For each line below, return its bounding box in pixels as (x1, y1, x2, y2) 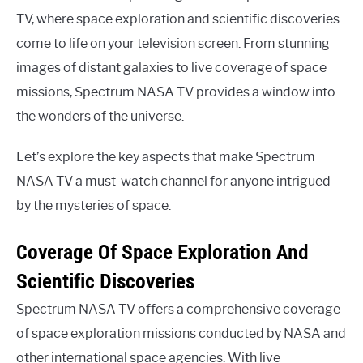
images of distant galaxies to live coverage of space (16, 60, 327, 76)
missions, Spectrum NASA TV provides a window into (16, 84, 335, 100)
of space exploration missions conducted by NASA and (16, 326, 346, 342)
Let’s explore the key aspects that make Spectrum (16, 149, 315, 165)
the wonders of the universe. (16, 109, 184, 125)
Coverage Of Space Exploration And (16, 239, 309, 266)
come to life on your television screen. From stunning (16, 36, 330, 52)
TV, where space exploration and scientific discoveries (16, 11, 340, 28)
